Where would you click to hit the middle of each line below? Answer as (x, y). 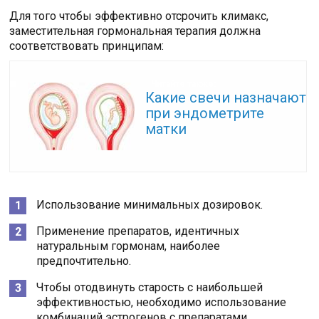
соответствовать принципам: (87, 46)
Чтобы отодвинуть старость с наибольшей (150, 288)
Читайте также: (183, 84)
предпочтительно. (84, 261)
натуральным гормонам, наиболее (129, 246)
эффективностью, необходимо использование (162, 303)
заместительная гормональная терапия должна (135, 31)
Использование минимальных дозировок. (150, 205)
